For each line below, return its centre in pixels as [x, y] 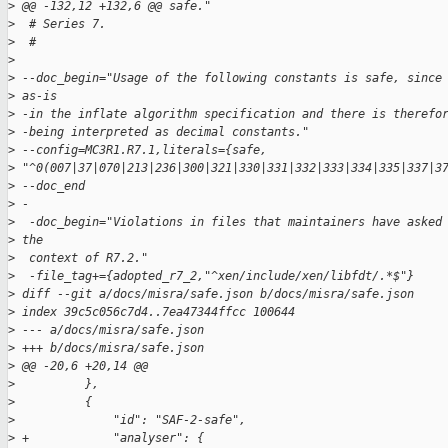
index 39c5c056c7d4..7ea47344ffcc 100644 [155, 312]
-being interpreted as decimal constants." [162, 132]
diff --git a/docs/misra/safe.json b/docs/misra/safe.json [214, 294]
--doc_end [50, 186]
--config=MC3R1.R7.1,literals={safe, [144, 150]
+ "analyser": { [109, 438]
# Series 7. [60, 24]
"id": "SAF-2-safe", [130, 420]
